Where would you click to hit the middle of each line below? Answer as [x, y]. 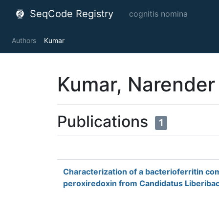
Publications [105, 121]
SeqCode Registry [70, 14]
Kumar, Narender [136, 84]
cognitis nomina [158, 14]
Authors [24, 40]
